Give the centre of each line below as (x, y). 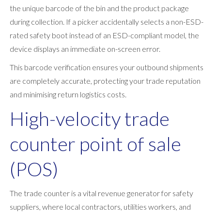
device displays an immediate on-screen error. (86, 48)
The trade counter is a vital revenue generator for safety (101, 193)
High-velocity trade (90, 118)
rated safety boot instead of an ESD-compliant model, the (104, 35)
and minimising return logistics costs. (68, 94)
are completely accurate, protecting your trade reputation (105, 80)
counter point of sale (95, 144)
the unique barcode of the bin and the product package (99, 8)
